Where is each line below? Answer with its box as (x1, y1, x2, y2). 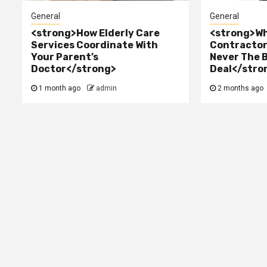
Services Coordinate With (31, 39, 158, 51)
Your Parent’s (31, 51, 98, 63)
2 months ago (215, 84, 265, 93)
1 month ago (37, 84, 82, 93)
